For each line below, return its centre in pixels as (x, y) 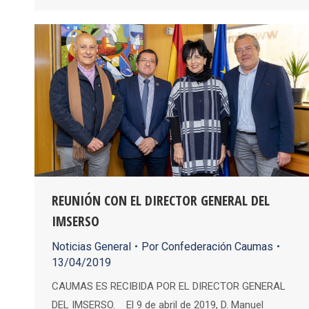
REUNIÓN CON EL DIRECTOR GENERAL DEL (161, 200)
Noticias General (91, 246)
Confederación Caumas (217, 246)
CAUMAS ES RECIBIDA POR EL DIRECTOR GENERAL (169, 286)
